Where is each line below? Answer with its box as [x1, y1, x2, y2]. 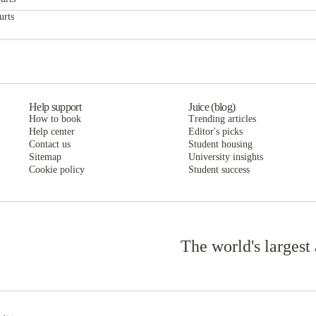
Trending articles [188, 114, 257, 124]
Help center [28, 126, 75, 137]
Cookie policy [28, 164, 85, 175]
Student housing [188, 139, 253, 150]
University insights [188, 152, 264, 162]
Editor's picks [188, 126, 243, 137]
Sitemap [28, 152, 61, 162]
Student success [188, 164, 250, 175]
